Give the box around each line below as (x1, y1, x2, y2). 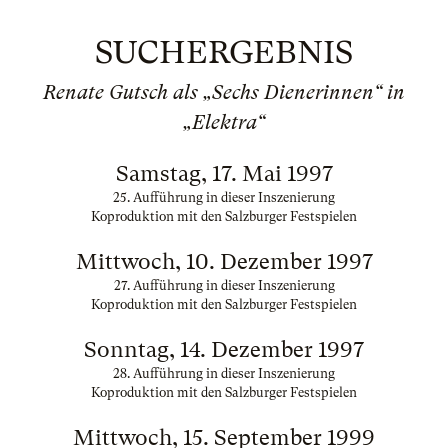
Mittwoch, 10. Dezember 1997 (75, 249, 373, 274)
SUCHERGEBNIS (95, 34, 353, 71)
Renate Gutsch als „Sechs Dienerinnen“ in (43, 81, 405, 104)
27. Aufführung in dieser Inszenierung (113, 278, 335, 293)
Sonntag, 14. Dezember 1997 (84, 337, 364, 362)
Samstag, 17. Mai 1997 (115, 161, 333, 186)
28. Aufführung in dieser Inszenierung (113, 366, 335, 381)
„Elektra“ (183, 111, 265, 134)
